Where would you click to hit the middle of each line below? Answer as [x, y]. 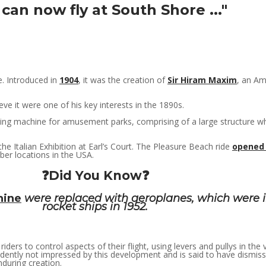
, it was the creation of [123, 80]
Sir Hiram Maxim [202, 80]
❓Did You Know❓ [95, 175]
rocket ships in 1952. [95, 206]
